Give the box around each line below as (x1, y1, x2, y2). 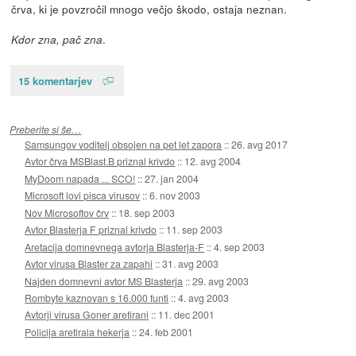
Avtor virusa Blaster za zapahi (25, 257, 153, 271)
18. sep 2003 (118, 205, 176, 219)
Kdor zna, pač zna (10, 31, 103, 47)
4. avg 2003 (178, 291, 230, 305)
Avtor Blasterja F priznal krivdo (25, 222, 157, 237)
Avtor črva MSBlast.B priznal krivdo (25, 154, 176, 168)
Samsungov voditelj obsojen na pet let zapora (25, 137, 222, 151)
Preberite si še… (10, 122, 82, 136)
